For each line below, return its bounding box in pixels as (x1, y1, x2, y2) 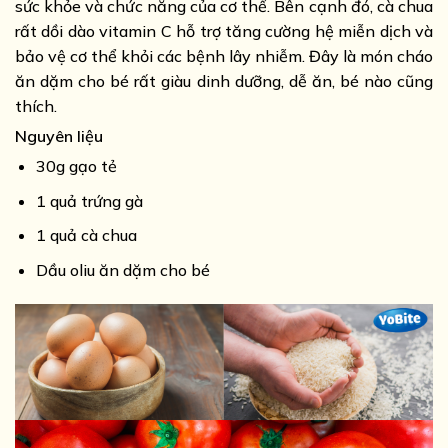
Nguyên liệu (15, 126, 107, 147)
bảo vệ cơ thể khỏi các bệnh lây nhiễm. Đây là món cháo (15, 46, 433, 67)
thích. (15, 96, 57, 117)
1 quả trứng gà (35, 190, 143, 211)
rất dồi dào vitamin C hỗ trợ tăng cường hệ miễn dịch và (15, 21, 433, 42)
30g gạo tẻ (35, 156, 117, 177)
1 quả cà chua (35, 225, 137, 246)
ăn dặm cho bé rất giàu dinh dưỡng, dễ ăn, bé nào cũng (15, 71, 433, 92)
